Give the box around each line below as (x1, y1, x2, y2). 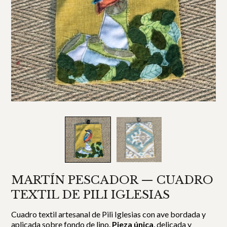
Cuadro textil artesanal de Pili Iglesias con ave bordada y (11, 209, 206, 219)
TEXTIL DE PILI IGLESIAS (11, 187, 170, 202)
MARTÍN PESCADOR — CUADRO (11, 173, 214, 187)
